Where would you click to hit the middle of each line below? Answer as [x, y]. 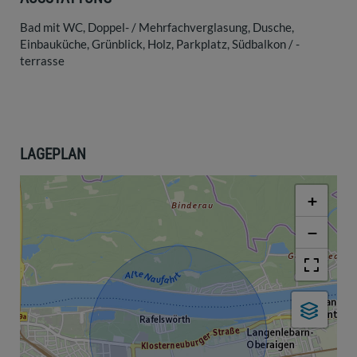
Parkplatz [202, 44]
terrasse [42, 61]
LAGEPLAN [53, 155]
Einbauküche [53, 44]
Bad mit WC [51, 27]
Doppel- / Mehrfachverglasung [168, 27]
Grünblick [117, 44]
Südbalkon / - [266, 44]
